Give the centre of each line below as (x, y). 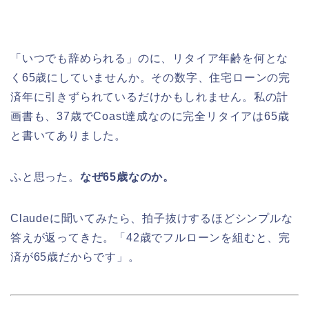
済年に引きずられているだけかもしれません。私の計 (150, 97)
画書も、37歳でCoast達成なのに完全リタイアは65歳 (150, 117)
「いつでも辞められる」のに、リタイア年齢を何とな (150, 59)
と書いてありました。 (68, 136)
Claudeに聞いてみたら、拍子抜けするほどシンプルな (152, 219)
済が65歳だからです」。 (75, 257)
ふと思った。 (45, 177)
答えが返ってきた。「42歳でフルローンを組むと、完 (150, 238)
